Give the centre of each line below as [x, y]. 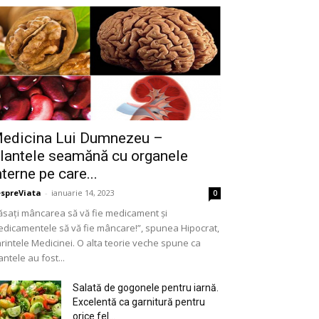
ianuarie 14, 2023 [83, 193]
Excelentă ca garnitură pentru [139, 302]
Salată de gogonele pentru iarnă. [146, 288]
